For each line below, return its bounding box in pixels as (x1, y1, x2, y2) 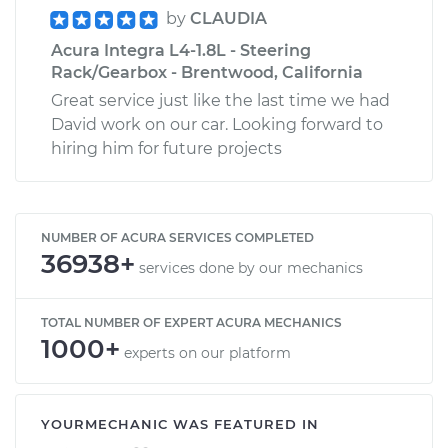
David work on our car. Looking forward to (51, 114, 383, 134)
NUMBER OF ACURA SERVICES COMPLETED (41, 229, 314, 245)
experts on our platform (124, 343, 291, 362)
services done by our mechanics (139, 258, 363, 277)
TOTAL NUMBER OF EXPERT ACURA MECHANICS (41, 314, 342, 330)
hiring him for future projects (51, 138, 282, 158)
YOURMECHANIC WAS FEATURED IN (41, 415, 319, 432)
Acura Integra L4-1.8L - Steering (51, 40, 311, 60)
